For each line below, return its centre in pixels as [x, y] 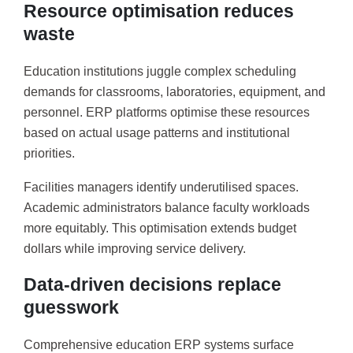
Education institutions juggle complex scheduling [160, 71]
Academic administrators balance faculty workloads [167, 208]
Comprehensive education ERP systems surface [159, 344]
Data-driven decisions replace [152, 284]
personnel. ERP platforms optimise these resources [167, 112]
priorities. [49, 153]
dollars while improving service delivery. [135, 249]
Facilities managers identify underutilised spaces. [161, 188]
